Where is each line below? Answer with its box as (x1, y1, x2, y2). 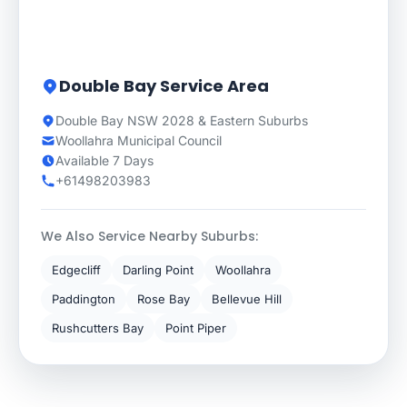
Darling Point (123, 263, 194, 277)
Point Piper (165, 321, 226, 335)
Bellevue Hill (212, 292, 282, 306)
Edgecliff (52, 263, 101, 277)
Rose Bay (137, 292, 190, 306)
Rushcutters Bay (52, 321, 144, 335)
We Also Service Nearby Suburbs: (41, 227, 258, 245)
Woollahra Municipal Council (55, 133, 222, 148)
